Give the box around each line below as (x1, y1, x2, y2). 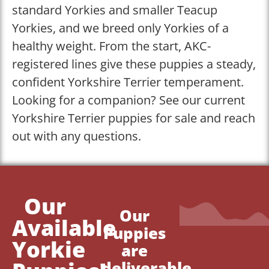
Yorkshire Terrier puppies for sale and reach (12, 109, 255, 126)
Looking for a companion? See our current (12, 91, 245, 108)
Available (12, 213, 116, 243)
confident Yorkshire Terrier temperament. (12, 73, 244, 90)
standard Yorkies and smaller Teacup (12, 1, 217, 18)
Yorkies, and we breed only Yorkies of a (12, 19, 229, 36)
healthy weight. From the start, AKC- (12, 37, 211, 54)
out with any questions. (12, 127, 141, 144)
